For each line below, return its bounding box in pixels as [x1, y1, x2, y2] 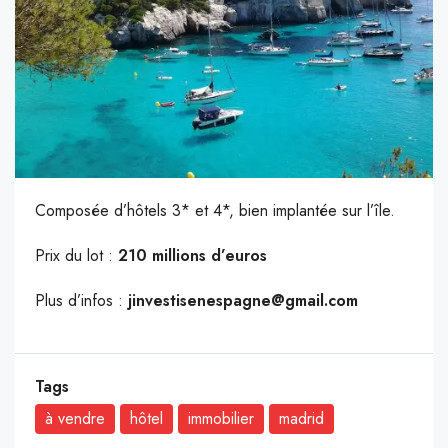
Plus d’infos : [35, 288, 128, 312]
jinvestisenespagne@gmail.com [128, 288, 358, 312]
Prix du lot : [35, 243, 118, 267]
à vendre [45, 406, 105, 430]
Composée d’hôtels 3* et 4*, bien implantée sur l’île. [35, 198, 395, 222]
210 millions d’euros [118, 243, 267, 267]
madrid [279, 406, 324, 430]
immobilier [188, 406, 254, 430]
